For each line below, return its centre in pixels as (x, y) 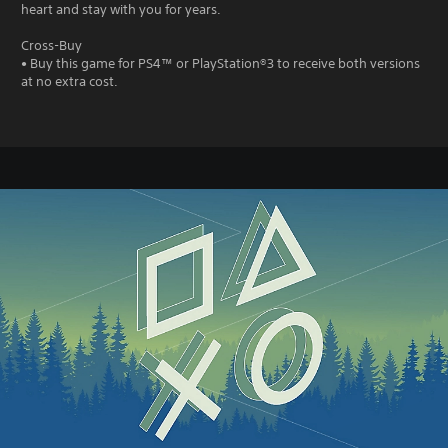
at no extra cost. (69, 81)
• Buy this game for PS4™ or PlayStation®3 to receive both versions (220, 63)
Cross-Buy (51, 45)
